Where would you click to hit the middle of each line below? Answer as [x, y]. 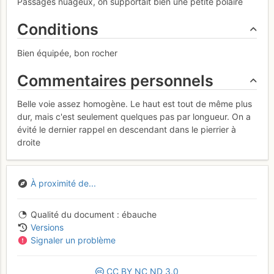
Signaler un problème [73, 240]
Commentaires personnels [115, 80]
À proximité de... [63, 183]
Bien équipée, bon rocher [67, 53]
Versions [47, 227]
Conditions [58, 30]
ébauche [138, 214]
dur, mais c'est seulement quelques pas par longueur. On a [134, 117]
